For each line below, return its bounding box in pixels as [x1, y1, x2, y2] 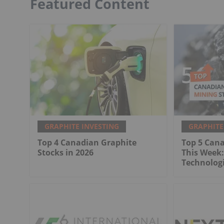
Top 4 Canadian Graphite [37, 137, 136, 148]
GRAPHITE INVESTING [44, 121, 119, 131]
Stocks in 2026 [37, 147, 93, 158]
